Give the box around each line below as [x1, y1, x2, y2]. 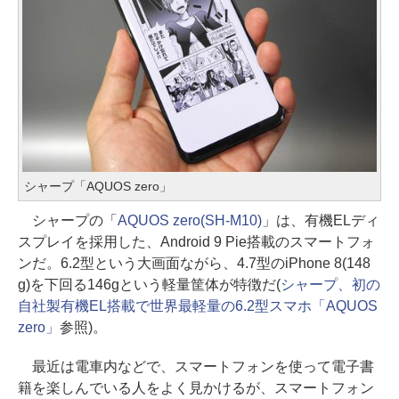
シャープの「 [18, 212, 118, 228]
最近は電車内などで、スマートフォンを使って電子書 [18, 358, 374, 374]
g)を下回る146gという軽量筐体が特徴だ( [18, 276, 281, 292]
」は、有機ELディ [261, 212, 379, 228]
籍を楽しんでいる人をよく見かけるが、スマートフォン [18, 379, 374, 395]
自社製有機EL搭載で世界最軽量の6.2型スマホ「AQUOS [18, 297, 378, 313]
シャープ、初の [280, 276, 380, 292]
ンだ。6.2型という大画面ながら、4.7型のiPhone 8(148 [18, 255, 370, 271]
